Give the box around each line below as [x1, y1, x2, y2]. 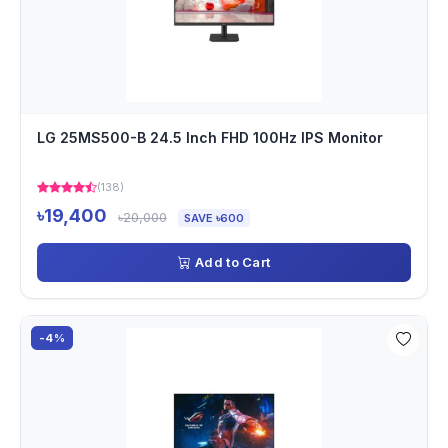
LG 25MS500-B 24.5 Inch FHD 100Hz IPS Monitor [37, 129, 383, 146]
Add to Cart [195, 254, 271, 270]
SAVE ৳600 [184, 211, 244, 225]
